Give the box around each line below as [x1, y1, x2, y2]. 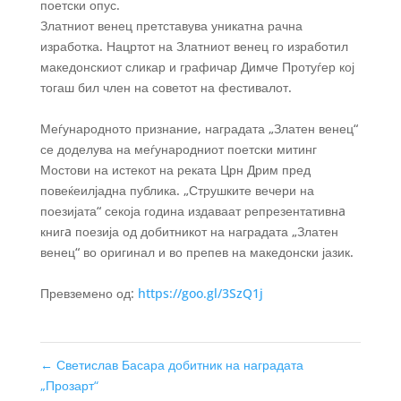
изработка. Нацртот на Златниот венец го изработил [39, 37, 348, 55]
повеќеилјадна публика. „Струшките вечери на [39, 181, 314, 199]
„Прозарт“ [39, 376, 98, 394]
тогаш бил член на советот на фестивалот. [39, 78, 292, 96]
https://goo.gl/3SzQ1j [137, 284, 263, 302]
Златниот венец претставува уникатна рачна [39, 16, 303, 34]
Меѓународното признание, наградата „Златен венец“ [39, 119, 358, 137]
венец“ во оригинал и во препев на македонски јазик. [39, 243, 354, 260]
